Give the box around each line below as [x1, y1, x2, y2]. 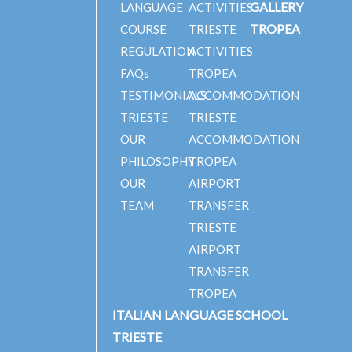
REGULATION [120, 44, 195, 58]
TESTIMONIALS [120, 88, 207, 102]
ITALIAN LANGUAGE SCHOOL [112, 307, 288, 322]
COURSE [120, 22, 167, 36]
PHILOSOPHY [120, 154, 195, 168]
